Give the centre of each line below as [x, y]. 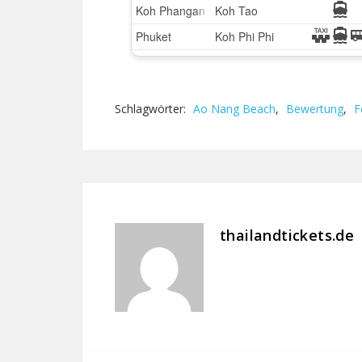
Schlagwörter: [152, 109]
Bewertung [315, 109]
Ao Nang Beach [234, 109]
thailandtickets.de [287, 235]
